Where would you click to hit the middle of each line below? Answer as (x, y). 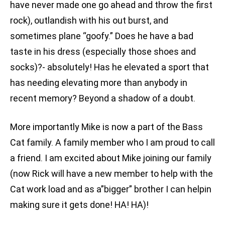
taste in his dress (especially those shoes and (103, 52)
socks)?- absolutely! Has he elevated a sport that (109, 67)
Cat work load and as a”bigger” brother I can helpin (111, 189)
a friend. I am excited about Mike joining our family (111, 158)
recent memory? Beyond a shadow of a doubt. (103, 98)
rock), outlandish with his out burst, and (89, 21)
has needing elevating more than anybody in (99, 83)
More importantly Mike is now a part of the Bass (106, 127)
